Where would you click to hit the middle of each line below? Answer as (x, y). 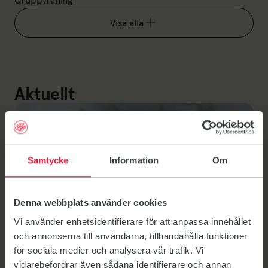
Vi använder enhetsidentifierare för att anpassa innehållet (132, 221)
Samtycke (48, 160)
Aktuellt (45, 94)
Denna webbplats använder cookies (90, 203)
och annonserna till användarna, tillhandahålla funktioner (131, 236)
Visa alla (127, 23)
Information (134, 160)
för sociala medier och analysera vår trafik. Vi (109, 250)
